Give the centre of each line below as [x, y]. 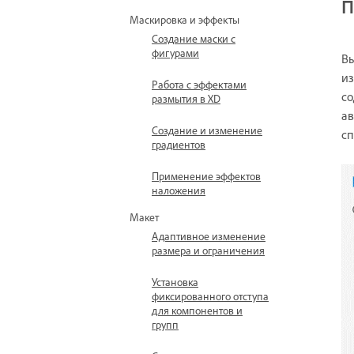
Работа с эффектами [199, 84]
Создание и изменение [207, 130]
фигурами [175, 53]
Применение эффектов [206, 176]
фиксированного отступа [210, 296]
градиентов [179, 144]
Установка [175, 282]
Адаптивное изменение [209, 236]
